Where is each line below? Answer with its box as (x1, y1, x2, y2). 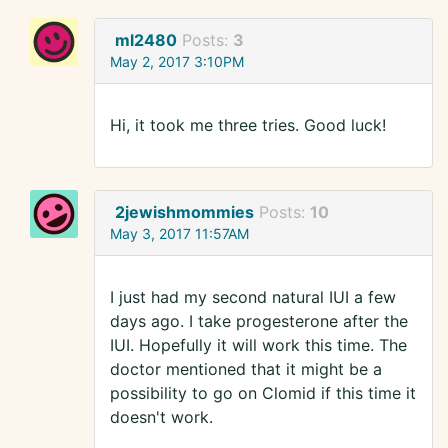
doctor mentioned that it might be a (110, 359, 382, 380)
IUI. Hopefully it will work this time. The (110, 335, 407, 356)
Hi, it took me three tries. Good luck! (110, 115, 386, 136)
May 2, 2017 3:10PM (110, 53, 244, 71)
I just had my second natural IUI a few (110, 287, 396, 308)
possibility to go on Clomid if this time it (110, 383, 416, 404)
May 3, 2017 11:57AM (110, 225, 249, 243)
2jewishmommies (115, 202, 254, 223)
